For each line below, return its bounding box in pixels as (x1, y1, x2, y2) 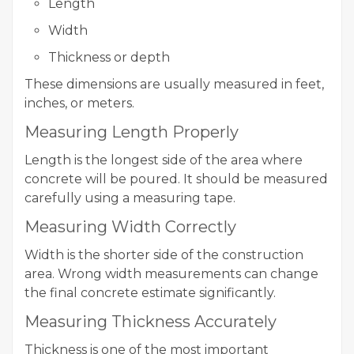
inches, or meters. (24, 96, 134, 111)
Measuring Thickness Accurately (24, 312, 277, 331)
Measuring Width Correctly (24, 217, 236, 236)
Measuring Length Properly (24, 122, 239, 141)
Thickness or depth (48, 50, 170, 65)
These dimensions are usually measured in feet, (24, 77, 324, 92)
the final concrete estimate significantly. (24, 285, 276, 300)
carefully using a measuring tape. (24, 190, 235, 205)
